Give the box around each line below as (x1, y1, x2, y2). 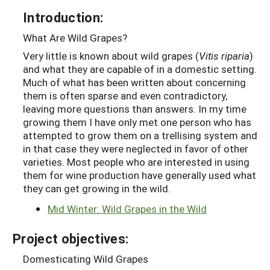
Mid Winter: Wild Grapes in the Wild (48, 202, 207, 216)
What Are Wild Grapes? (23, 31, 127, 45)
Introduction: (23, 8, 104, 27)
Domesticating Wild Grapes (23, 252, 148, 266)
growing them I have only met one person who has (23, 115, 251, 129)
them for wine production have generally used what (23, 168, 256, 182)
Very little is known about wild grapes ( (23, 48, 199, 63)
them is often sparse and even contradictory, (23, 88, 227, 102)
